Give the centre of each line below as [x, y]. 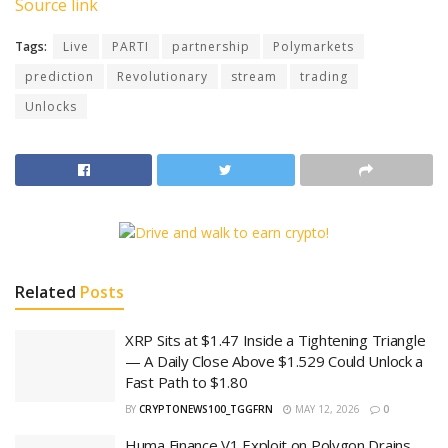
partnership [211, 47]
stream [254, 77]
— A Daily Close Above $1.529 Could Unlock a [274, 361]
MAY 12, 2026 [326, 409]
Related [45, 292]
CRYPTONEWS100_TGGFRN [206, 409]
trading [324, 77]
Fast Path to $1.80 [186, 382]
